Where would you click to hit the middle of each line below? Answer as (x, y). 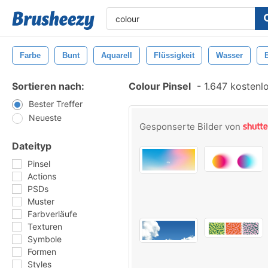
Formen (42, 252)
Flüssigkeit (174, 55)
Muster (41, 201)
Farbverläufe (52, 214)
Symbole (45, 239)
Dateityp (32, 146)
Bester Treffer (56, 104)
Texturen (45, 226)
